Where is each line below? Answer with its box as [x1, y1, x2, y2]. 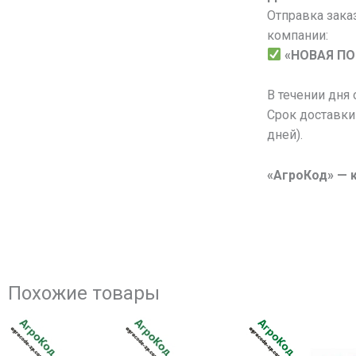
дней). [266, 127, 303, 143]
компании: [266, 27, 328, 43]
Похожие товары [8, 281, 160, 304]
